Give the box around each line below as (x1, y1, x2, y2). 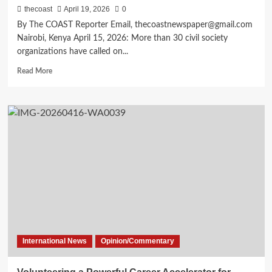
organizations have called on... (16, 47, 128, 56)
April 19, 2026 (63, 5, 110, 14)
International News (22, 237, 87, 246)
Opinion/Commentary (100, 237, 174, 246)
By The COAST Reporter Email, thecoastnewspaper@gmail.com (16, 21, 253, 30)
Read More (16, 67, 52, 75)
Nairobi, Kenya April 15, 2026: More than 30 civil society (16, 34, 228, 43)
